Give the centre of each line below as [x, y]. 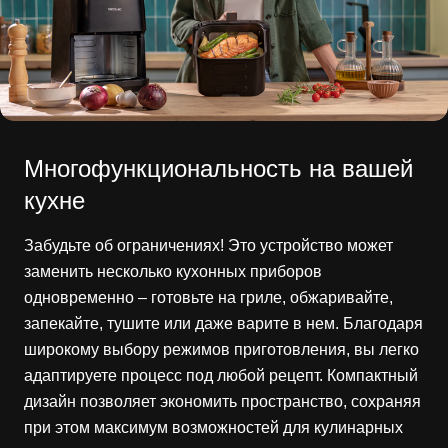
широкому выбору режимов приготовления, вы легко [221, 349]
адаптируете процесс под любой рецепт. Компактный [221, 375]
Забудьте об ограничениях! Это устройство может [208, 245]
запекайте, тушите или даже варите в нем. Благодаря [223, 323]
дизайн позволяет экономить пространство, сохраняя [222, 401]
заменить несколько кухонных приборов [173, 271]
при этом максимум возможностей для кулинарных [213, 427]
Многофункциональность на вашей [218, 168]
